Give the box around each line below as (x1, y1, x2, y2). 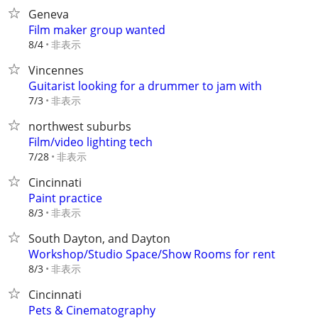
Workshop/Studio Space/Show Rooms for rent (28, 246, 275, 262)
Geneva (28, 6, 69, 22)
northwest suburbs (28, 119, 131, 134)
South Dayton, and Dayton (28, 231, 170, 246)
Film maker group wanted (28, 22, 165, 38)
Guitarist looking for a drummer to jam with (28, 78, 262, 94)
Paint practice (28, 190, 102, 206)
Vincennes (28, 62, 84, 78)
